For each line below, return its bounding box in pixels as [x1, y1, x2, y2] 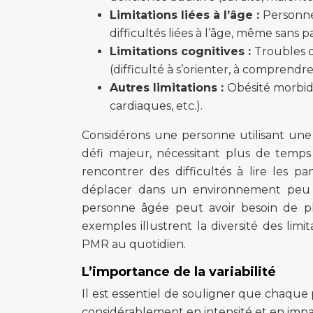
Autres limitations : [110, 81, 227, 94]
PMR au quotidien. [82, 238, 186, 251]
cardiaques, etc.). [110, 99, 203, 112]
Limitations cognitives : [110, 45, 254, 58]
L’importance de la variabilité [82, 264, 276, 279]
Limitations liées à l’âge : [110, 8, 263, 22]
